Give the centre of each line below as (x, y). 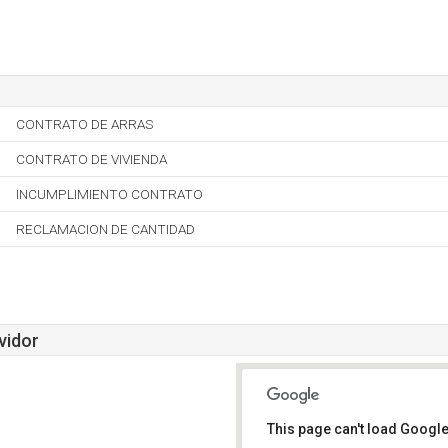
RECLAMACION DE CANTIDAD (105, 229)
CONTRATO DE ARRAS (84, 124)
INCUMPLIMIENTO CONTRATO (109, 194)
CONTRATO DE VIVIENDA (91, 159)
